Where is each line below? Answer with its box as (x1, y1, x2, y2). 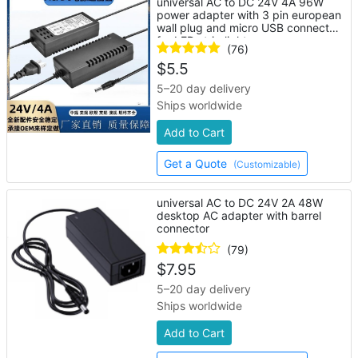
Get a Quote (164, 157, 231, 170)
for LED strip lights (157, 34, 253, 47)
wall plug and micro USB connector (157, 21, 340, 34)
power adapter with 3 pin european (157, 8, 342, 22)
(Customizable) (233, 158, 301, 170)
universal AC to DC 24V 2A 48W (157, 196, 324, 209)
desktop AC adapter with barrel (157, 209, 322, 222)
